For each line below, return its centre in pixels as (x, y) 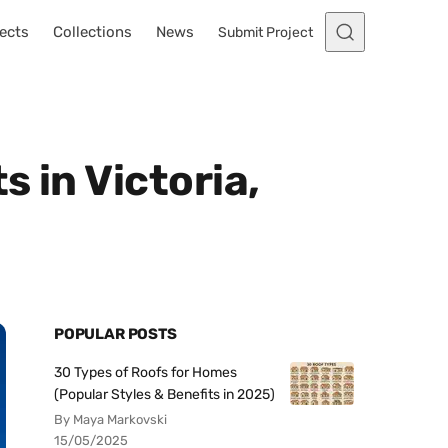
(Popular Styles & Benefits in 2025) (164, 394)
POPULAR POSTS (115, 334)
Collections (92, 32)
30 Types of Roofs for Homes (145, 372)
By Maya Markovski (110, 419)
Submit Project (265, 32)
